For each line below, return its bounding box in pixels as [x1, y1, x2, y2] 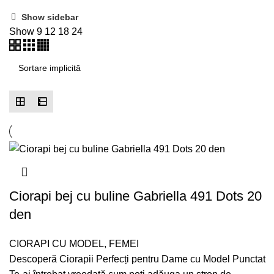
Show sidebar [21, 12, 79, 22]
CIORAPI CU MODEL [9, 239, 104, 250]
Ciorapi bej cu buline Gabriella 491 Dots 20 [9, 188, 262, 204]
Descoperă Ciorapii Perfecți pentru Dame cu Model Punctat [9, 254, 265, 265]
